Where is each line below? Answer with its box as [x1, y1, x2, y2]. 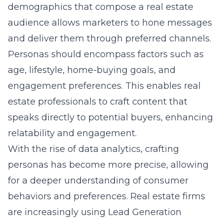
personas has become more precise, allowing [8, 159, 209, 170]
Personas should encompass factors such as [8, 49, 204, 60]
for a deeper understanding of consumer [8, 175, 188, 186]
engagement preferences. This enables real [8, 80, 201, 91]
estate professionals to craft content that [8, 96, 187, 107]
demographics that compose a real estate [8, 1, 193, 12]
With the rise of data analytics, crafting [8, 144, 179, 154]
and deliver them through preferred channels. [8, 33, 211, 44]
